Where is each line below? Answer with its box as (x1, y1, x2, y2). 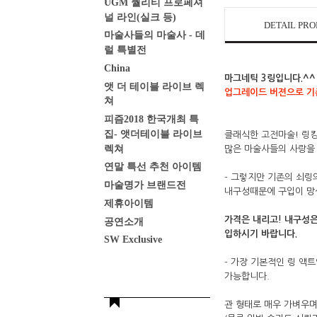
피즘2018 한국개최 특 (104, 113, 199, 125)
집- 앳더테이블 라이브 (104, 128, 202, 139)
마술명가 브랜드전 (104, 179, 186, 190)
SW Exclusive (104, 234, 162, 245)
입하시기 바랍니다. (224, 229, 297, 238)
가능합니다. (224, 271, 270, 281)
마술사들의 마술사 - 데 (104, 30, 205, 40)
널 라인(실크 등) (104, 11, 176, 23)
